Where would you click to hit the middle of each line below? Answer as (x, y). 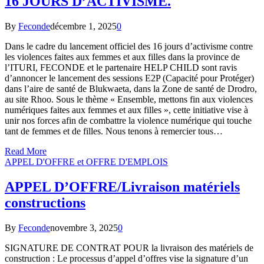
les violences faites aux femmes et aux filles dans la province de (122, 57)
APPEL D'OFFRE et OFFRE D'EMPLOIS (86, 161)
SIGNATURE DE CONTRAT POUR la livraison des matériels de (129, 247)
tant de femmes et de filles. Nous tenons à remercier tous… (114, 131)
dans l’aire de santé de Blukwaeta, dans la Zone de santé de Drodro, (131, 88)
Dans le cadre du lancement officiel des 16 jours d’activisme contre (129, 46)
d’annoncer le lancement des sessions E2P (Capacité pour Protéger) (129, 78)
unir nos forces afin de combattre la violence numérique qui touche (128, 120)
